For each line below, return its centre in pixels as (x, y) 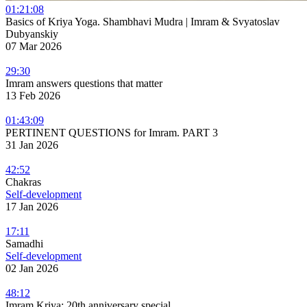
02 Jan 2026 (32, 268)
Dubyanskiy (32, 34)
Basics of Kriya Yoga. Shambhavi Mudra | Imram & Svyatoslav (143, 21)
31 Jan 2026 (32, 145)
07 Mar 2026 (34, 46)
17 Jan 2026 (32, 206)
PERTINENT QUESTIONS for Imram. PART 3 (112, 132)
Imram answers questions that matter (84, 83)
